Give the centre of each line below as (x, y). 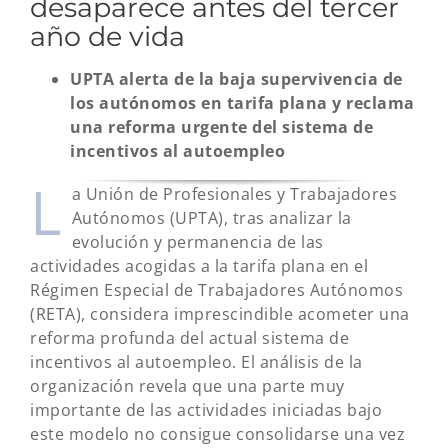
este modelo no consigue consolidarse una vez (217, 434)
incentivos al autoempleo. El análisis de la (196, 362)
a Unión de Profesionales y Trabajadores (234, 194)
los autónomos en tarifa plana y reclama (242, 103)
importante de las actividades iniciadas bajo (206, 410)
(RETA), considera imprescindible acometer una (220, 314)
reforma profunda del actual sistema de (189, 338)
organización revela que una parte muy (187, 386)
